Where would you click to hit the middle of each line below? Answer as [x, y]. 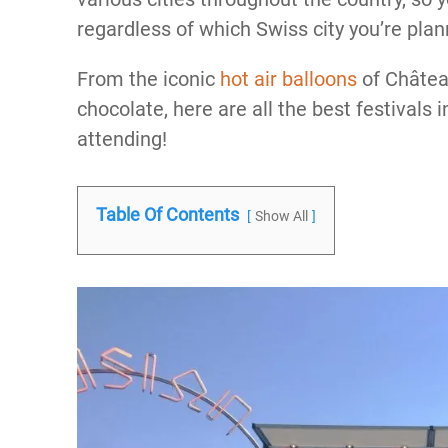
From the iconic [148, 79]
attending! [122, 139]
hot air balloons [288, 79]
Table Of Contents [167, 214]
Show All [281, 216]
